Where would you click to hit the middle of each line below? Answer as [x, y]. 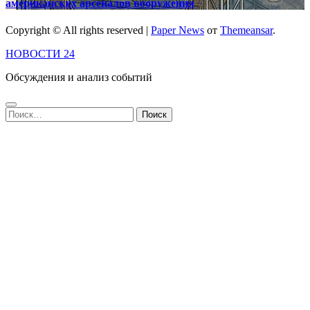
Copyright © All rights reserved [76, 30]
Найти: [21, 112]
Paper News [177, 30]
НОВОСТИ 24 [40, 53]
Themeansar [246, 30]
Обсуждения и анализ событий [79, 77]
